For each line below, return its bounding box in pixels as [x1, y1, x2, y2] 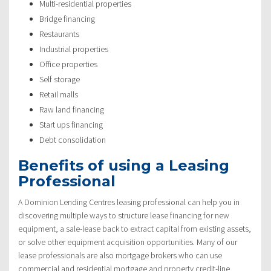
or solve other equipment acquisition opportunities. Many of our [18, 236, 237, 247]
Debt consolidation [39, 134, 106, 145]
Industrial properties [39, 43, 108, 54]
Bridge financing [39, 13, 95, 24]
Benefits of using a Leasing [18, 156, 229, 174]
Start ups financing [39, 119, 103, 130]
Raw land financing [39, 103, 104, 115]
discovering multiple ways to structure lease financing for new [18, 209, 229, 221]
